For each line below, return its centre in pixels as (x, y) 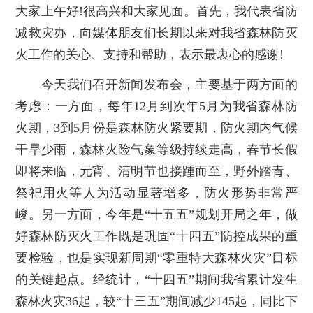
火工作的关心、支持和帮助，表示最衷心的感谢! (150, 55)
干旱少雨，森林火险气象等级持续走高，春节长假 (156, 150)
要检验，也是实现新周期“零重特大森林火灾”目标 (156, 258)
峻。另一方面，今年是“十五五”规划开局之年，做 (156, 215)
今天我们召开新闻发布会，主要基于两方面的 (156, 85)
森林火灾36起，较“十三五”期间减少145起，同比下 (156, 301)
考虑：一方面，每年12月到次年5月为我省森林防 (156, 107)
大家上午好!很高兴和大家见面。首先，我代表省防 (156, 12)
